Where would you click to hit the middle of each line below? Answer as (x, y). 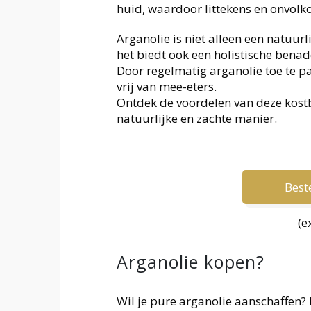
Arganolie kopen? (190, 262)
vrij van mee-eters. (166, 87)
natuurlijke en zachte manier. (196, 119)
